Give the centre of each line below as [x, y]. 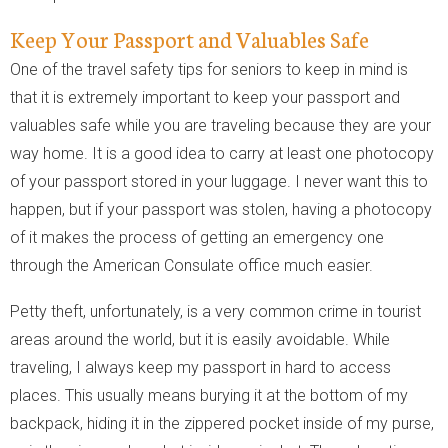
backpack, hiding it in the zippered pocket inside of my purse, [222, 423]
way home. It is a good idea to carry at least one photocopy [222, 153]
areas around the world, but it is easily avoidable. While [200, 339]
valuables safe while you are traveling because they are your [220, 125]
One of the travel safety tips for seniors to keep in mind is [209, 69]
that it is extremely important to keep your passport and [205, 97]
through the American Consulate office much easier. [191, 265]
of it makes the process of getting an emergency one [197, 237]
